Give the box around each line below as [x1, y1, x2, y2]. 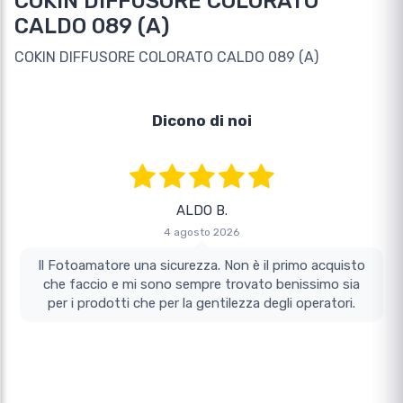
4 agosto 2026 [164, 225, 239, 238]
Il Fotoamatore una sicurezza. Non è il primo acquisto [38, 256, 365, 273]
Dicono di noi [151, 111, 252, 130]
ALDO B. [175, 201, 228, 219]
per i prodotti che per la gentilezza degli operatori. [48, 294, 355, 311]
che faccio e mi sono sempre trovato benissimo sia [43, 275, 360, 292]
